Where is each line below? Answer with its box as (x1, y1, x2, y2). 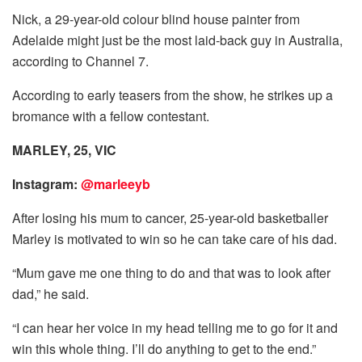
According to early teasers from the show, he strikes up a (12, 85, 333, 104)
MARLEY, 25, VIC (12, 140, 116, 159)
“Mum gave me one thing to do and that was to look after (12, 263, 330, 282)
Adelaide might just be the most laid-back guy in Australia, (12, 30, 343, 49)
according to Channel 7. (12, 51, 149, 70)
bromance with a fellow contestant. (12, 106, 209, 125)
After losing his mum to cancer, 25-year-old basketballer (12, 208, 328, 227)
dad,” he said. (12, 284, 89, 303)
